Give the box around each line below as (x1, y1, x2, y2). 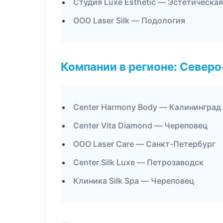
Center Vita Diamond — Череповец (73, 120, 208, 130)
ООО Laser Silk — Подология (73, 15, 185, 25)
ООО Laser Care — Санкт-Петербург (73, 139, 216, 149)
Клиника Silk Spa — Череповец (73, 176, 194, 186)
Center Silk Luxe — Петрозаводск (73, 157, 204, 167)
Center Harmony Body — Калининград (73, 102, 221, 112)
